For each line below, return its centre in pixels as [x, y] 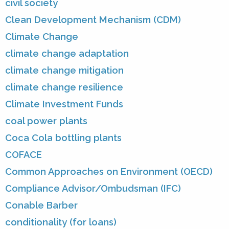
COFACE [24, 155]
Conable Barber [41, 205]
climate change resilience [64, 87]
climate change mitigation [64, 71]
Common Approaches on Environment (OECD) [109, 172]
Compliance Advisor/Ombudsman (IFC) [93, 189]
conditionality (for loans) [61, 222]
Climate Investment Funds [64, 104]
